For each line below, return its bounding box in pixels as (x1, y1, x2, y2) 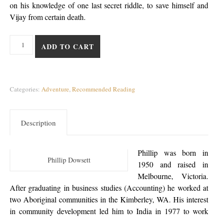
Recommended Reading (72, 85, 135, 94)
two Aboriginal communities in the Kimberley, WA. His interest (10, 194, 208, 205)
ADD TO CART (41, 41, 94, 52)
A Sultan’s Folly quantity (9, 36, 84, 46)
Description (21, 118, 56, 128)
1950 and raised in (138, 159, 208, 170)
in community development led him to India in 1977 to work (10, 206, 208, 217)
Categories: (10, 85, 41, 94)
